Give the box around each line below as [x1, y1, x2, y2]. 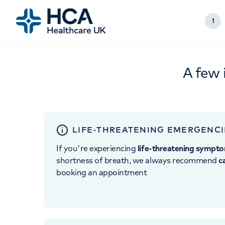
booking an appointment [56, 167, 147, 177]
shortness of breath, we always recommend [56, 155, 219, 165]
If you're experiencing [56, 143, 138, 153]
